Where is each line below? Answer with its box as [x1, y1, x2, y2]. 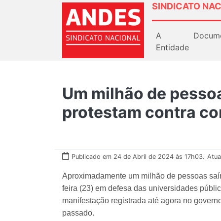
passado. [62, 208, 96, 217]
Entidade [156, 42, 189, 52]
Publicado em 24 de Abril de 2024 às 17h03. [72, 152, 205, 160]
